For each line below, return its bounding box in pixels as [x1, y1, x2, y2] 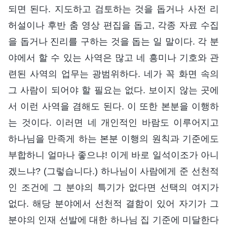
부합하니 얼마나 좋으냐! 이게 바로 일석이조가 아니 [8, 150, 219, 161]
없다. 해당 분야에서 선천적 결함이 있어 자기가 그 [8, 199, 219, 209]
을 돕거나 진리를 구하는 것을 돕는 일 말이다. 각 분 [8, 36, 219, 47]
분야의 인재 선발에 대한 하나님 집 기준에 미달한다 [8, 215, 219, 225]
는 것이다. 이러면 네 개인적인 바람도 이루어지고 [8, 118, 219, 128]
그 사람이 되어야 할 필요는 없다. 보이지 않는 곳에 [8, 85, 219, 96]
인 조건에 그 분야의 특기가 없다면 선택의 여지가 [8, 182, 219, 193]
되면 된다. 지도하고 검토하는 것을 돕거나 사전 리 [8, 4, 219, 15]
